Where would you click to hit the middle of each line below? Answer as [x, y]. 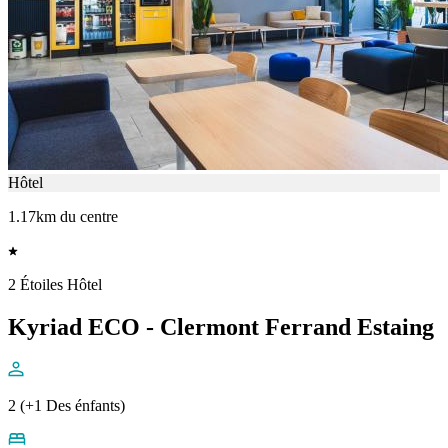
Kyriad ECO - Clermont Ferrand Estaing [221, 327]
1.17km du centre [63, 217]
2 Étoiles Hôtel [55, 285]
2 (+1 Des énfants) [66, 405]
